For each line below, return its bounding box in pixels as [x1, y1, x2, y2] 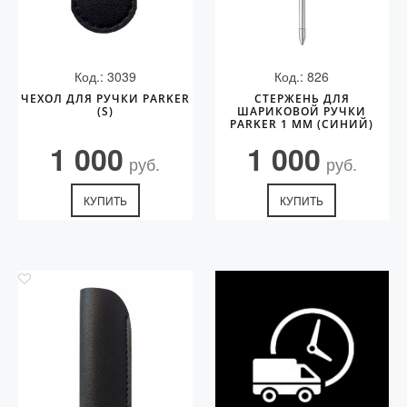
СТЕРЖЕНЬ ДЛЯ [253, 91, 350, 106]
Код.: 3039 [74, 67, 136, 85]
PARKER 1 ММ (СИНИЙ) [230, 116, 374, 132]
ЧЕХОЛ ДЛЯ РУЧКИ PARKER [20, 91, 190, 106]
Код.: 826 [274, 67, 330, 85]
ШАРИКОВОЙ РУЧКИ [237, 104, 367, 119]
